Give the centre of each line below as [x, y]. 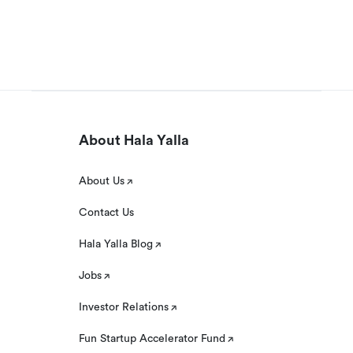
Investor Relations [124, 307]
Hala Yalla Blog [116, 244]
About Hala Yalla [134, 140]
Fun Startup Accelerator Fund [152, 339]
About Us [102, 181]
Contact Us [106, 213]
